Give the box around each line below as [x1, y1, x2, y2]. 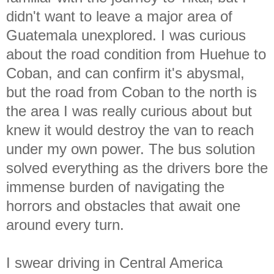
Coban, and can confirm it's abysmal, [6, 64, 245, 81]
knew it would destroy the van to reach [6, 121, 254, 138]
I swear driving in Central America [6, 254, 223, 271]
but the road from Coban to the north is [6, 83, 257, 100]
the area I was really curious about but [6, 102, 252, 119]
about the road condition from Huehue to [6, 45, 266, 62]
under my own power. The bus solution [6, 140, 255, 157]
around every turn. [6, 216, 128, 233]
